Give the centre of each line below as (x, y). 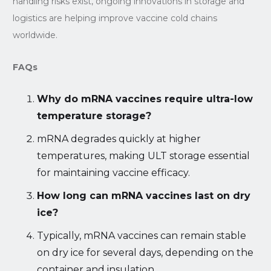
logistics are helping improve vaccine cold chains (115, 18)
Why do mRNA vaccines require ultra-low (145, 99)
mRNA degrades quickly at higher (119, 139)
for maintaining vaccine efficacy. (113, 172)
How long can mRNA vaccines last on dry (143, 195)
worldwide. (35, 35)
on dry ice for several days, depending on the (145, 252)
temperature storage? (94, 116)
